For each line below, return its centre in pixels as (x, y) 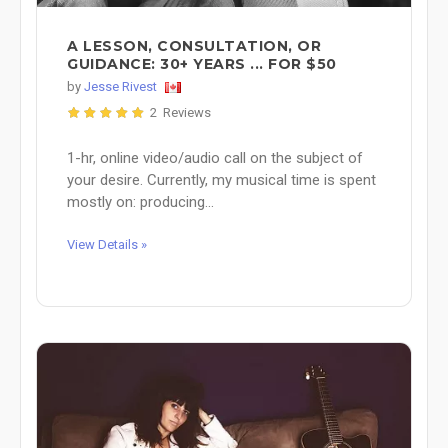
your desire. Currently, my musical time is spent (221, 179)
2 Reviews (180, 112)
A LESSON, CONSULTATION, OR (194, 45)
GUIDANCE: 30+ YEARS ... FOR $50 (202, 63)
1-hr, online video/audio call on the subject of (215, 157)
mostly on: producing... (140, 201)
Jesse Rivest (120, 86)
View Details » (107, 244)
